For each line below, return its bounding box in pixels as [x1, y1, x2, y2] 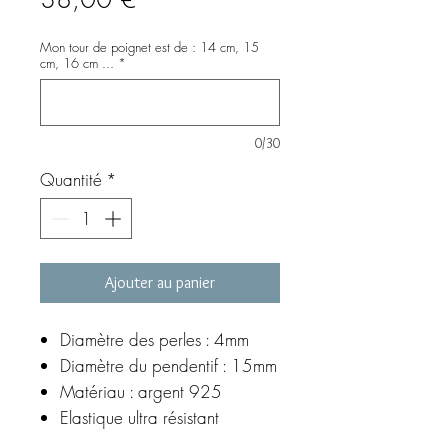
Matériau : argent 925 [60, 380, 227, 404]
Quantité [40, 167, 102, 191]
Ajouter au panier [105, 273, 215, 293]
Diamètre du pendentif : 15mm [60, 354, 277, 378]
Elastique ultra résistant [60, 406, 219, 430]
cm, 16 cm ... [40, 53, 114, 72]
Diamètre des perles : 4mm [60, 328, 249, 352]
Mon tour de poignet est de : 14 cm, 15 [40, 37, 259, 56]
